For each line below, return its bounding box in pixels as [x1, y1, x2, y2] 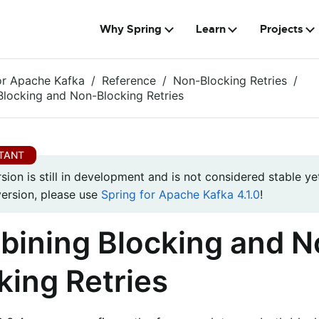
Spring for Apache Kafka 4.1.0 [101, 187, 260, 202]
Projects [259, 22, 303, 36]
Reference [102, 73, 156, 88]
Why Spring [100, 22, 162, 36]
